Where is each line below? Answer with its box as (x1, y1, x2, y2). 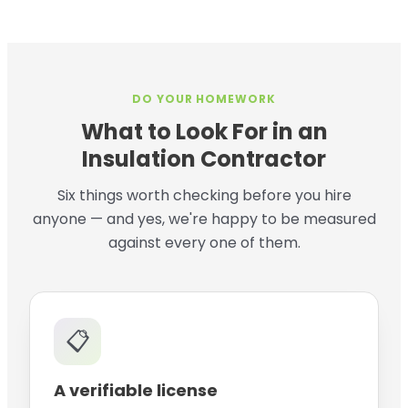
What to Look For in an (80, 117, 328, 148)
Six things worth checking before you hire (56, 185, 352, 207)
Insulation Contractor (82, 144, 326, 175)
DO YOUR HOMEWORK (131, 91, 277, 107)
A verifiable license (54, 379, 218, 403)
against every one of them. (107, 232, 301, 254)
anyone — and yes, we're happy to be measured (32, 209, 376, 230)
